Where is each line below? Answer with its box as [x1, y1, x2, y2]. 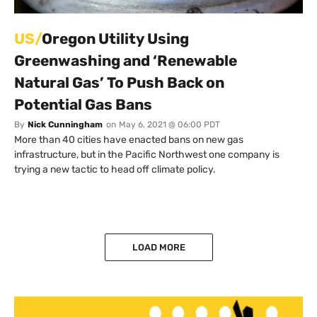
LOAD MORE [132, 242, 185, 253]
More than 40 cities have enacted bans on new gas [14, 134, 243, 146]
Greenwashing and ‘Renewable [14, 52, 237, 70]
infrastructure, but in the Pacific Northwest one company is [14, 149, 279, 161]
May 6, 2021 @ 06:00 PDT [119, 120, 220, 130]
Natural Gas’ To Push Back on [14, 74, 224, 92]
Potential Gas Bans [14, 96, 152, 114]
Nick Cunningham [28, 120, 103, 130]
